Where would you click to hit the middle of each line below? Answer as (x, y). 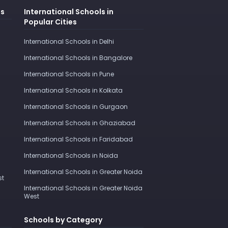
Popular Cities (50, 22)
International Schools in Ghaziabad (79, 123)
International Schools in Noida (71, 155)
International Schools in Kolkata (73, 90)
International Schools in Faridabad (78, 139)
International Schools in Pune (69, 74)
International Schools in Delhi (69, 41)
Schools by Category (63, 220)
